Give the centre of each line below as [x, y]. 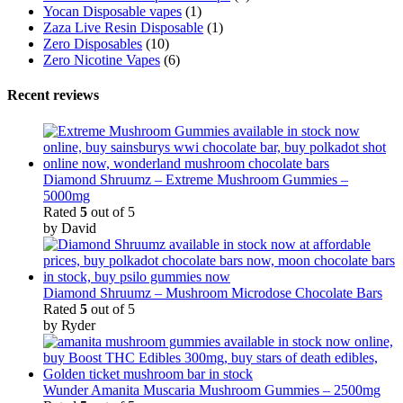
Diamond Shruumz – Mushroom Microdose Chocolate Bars [213, 292]
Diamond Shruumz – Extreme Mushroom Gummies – [196, 179]
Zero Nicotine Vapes [102, 60]
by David [70, 228]
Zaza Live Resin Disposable [123, 28]
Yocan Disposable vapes [112, 12]
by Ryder [69, 325]
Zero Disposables [93, 44]
